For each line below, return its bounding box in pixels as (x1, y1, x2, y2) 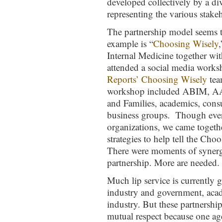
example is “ (107, 37, 153, 50)
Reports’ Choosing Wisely (107, 73, 207, 85)
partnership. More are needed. (107, 156, 220, 168)
